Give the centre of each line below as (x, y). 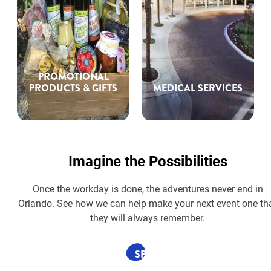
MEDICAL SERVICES (198, 88)
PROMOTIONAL (73, 77)
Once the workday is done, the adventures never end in (148, 188)
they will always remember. (148, 217)
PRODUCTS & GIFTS (73, 88)
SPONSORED (164, 254)
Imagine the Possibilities (148, 161)
